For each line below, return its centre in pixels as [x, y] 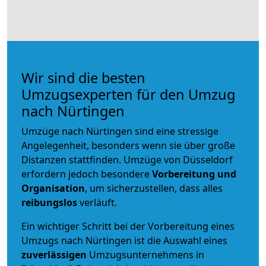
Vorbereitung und [194, 174]
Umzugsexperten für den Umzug [128, 94]
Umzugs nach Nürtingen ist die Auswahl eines [124, 240]
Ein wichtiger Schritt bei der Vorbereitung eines [128, 226]
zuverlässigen [55, 254]
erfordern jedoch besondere [87, 174]
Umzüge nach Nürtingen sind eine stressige [120, 131]
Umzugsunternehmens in [147, 254]
